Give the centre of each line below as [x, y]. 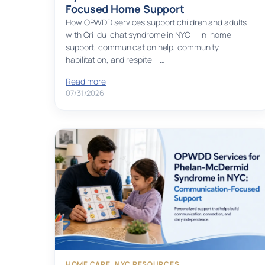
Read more [86, 82]
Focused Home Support [125, 9]
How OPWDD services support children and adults [156, 22]
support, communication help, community [143, 47]
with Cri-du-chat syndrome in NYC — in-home [148, 35]
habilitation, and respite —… [115, 60]
